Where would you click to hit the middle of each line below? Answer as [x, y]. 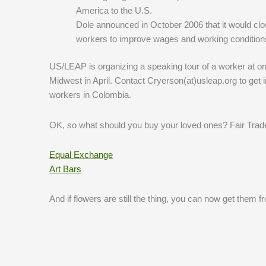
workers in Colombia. [91, 95]
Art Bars [66, 169]
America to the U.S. [114, 10]
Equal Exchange [81, 154]
